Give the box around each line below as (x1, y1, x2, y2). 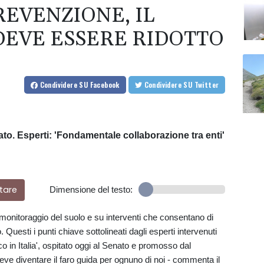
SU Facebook (79, 80, 120, 90)
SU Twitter (194, 80, 219, 90)
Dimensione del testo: (49, 184, 133, 195)
